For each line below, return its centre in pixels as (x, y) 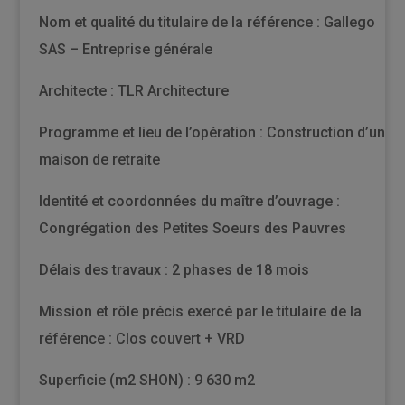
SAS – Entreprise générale (125, 49)
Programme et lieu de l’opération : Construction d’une (216, 132)
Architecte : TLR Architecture (133, 90)
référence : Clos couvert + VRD (141, 338)
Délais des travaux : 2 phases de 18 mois (174, 269)
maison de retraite (99, 159)
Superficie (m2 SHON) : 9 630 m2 (146, 380)
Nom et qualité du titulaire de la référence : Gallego (207, 22)
